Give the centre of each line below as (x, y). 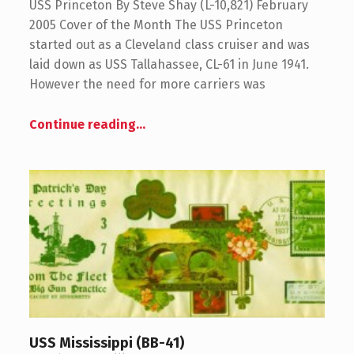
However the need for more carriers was (147, 85)
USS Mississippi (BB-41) (106, 343)
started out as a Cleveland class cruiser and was (169, 45)
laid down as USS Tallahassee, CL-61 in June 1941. (169, 65)
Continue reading (82, 125)
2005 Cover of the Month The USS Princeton (156, 25)
